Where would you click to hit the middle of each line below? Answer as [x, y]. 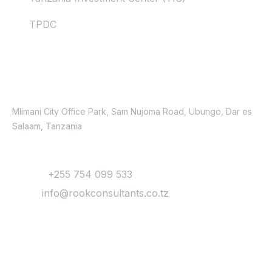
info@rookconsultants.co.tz [105, 193]
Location [38, 91]
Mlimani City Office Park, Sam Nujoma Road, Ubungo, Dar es [132, 111]
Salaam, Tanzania [47, 126]
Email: [25, 193]
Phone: [29, 174]
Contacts [42, 56]
